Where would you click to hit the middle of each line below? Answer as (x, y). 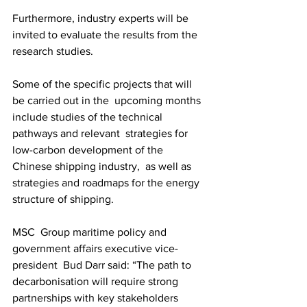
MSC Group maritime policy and (91, 232)
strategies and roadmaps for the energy (107, 183)
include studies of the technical (89, 117)
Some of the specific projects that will (103, 84)
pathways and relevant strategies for (101, 133)
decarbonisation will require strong (98, 281)
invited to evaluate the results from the (106, 35)
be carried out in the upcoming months (108, 100)
